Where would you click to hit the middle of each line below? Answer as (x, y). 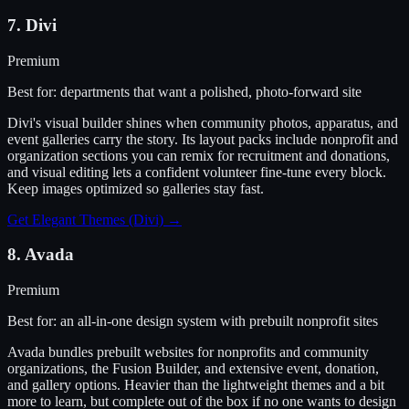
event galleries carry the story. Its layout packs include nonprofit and (203, 139)
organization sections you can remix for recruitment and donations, (199, 155)
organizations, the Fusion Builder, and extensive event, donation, (193, 369)
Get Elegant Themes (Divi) (85, 219)
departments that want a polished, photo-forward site (211, 91)
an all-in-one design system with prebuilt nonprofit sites (219, 321)
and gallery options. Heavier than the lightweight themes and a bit (196, 385)
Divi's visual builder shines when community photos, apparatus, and (203, 122)
